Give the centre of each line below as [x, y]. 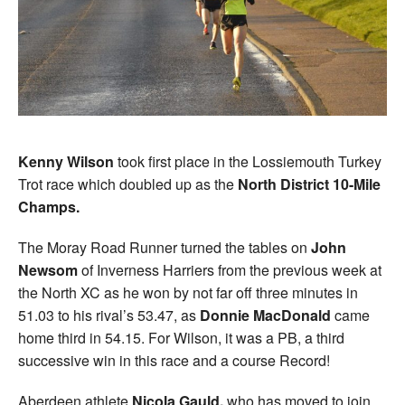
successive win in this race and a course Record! [174, 360]
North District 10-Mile [307, 184]
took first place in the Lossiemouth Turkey [248, 161]
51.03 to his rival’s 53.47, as [109, 315]
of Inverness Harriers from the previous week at [230, 269]
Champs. [49, 206]
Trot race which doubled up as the [126, 184]
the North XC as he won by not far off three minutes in [188, 292]
